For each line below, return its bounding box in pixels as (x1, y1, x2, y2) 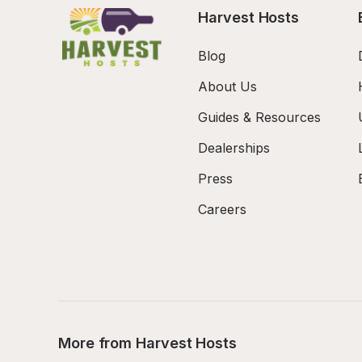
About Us (198, 78, 258, 95)
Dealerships (198, 140, 271, 156)
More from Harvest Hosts (58, 335, 237, 351)
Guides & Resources (198, 109, 322, 125)
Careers (198, 201, 247, 217)
